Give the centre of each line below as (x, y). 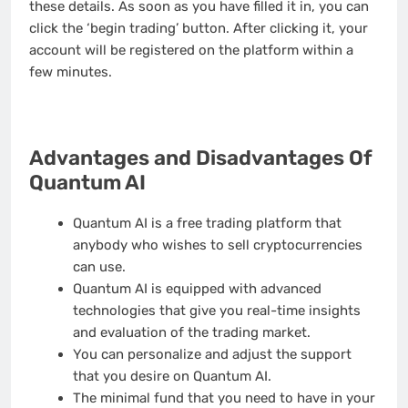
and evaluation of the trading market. (191, 333)
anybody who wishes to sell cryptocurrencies (217, 245)
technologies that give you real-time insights (216, 311)
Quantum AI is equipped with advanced (197, 289)
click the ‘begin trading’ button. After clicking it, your (199, 29)
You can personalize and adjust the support (212, 355)
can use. (99, 267)
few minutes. (71, 72)
